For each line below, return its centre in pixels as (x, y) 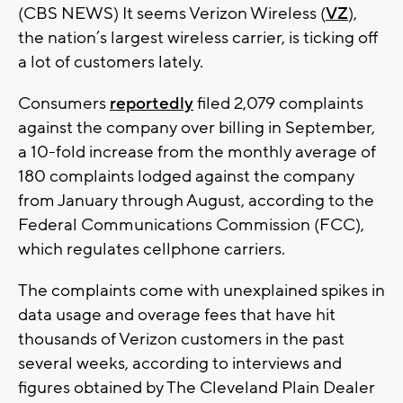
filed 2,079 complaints (278, 104)
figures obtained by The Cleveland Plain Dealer (197, 388)
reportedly (152, 104)
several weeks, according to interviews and (180, 364)
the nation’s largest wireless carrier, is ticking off (198, 38)
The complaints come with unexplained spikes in (201, 291)
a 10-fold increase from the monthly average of (197, 152)
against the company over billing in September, (197, 128)
